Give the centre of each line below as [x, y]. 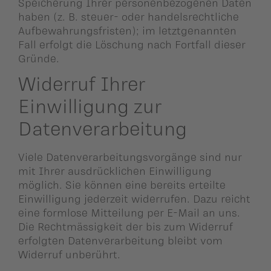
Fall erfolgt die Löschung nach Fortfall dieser [132, 44]
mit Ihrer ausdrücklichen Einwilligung [115, 170]
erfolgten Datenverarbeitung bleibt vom [120, 240]
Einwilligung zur [90, 105]
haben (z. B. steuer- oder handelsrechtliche [129, 17]
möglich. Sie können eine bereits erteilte [122, 184]
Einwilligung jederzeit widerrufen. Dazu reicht [134, 198]
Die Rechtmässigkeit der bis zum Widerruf [126, 226]
